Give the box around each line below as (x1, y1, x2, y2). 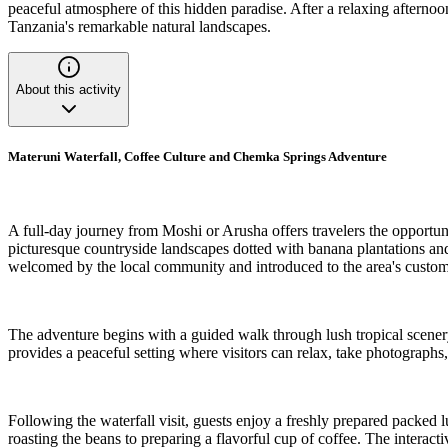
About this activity (16, 82, 121, 98)
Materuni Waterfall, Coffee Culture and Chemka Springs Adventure (8, 149, 387, 165)
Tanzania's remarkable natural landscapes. (8, 18, 271, 36)
